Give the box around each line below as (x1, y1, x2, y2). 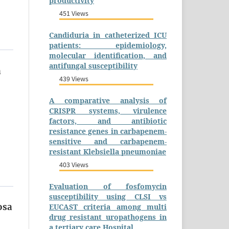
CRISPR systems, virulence (49, 105, 167, 116)
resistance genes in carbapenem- (49, 126, 167, 136)
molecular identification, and (49, 50, 167, 60)
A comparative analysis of (49, 95, 167, 105)
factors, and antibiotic (49, 116, 167, 126)
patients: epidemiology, (49, 40, 167, 50)
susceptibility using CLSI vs (49, 191, 167, 201)
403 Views (59, 159, 88, 169)
